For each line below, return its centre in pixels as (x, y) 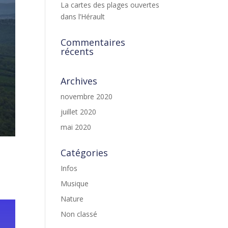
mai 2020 (76, 127)
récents (77, 51)
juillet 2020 (79, 112)
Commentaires (93, 42)
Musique (75, 183)
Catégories (84, 153)
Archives (79, 81)
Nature (72, 199)
